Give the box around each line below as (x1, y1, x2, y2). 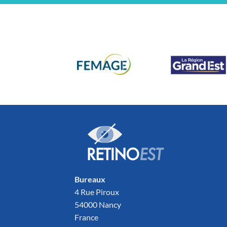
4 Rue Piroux (74, 187, 119, 197)
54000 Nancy (74, 200, 121, 210)
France (74, 212, 98, 222)
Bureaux (74, 174, 105, 184)
